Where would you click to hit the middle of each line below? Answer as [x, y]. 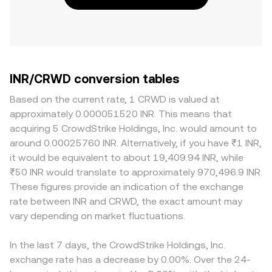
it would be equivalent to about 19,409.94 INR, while [127, 158]
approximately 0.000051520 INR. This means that [121, 114]
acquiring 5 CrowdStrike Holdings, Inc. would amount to [133, 128]
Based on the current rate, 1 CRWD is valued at [115, 99]
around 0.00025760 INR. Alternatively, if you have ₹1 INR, [136, 143]
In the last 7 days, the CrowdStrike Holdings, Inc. [117, 245]
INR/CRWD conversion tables [95, 79]
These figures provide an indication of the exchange [127, 187]
